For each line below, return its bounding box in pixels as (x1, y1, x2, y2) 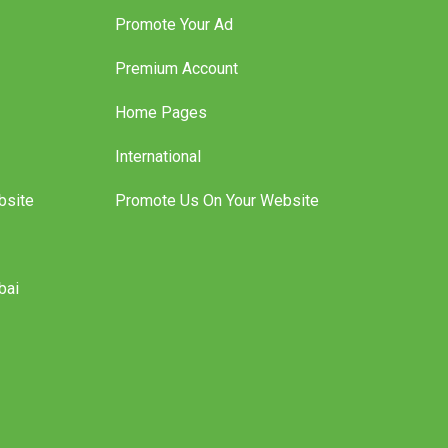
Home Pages (114, 123, 207, 143)
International (114, 167, 201, 187)
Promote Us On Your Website (114, 211, 319, 231)
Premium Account (114, 79, 238, 99)
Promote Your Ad (114, 35, 233, 55)
